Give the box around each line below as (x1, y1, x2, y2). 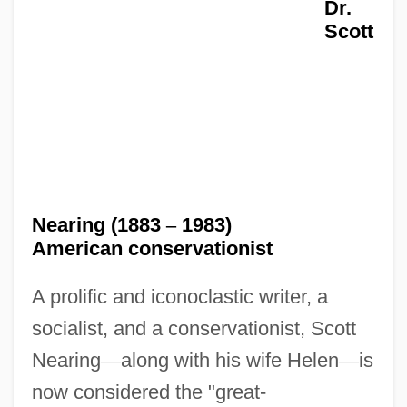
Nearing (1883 (31, 213, 166, 236)
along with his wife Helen (120, 348, 339, 372)
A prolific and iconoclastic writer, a (31, 284, 328, 308)
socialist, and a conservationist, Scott (31, 316, 356, 340)
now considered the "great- (31, 380, 266, 403)
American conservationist (31, 236, 273, 260)
